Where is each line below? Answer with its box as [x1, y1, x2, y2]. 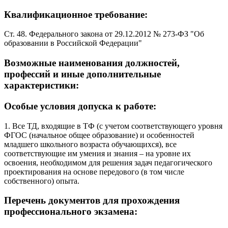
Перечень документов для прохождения [4, 195, 180, 206]
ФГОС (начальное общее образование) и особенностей [4, 130, 194, 139]
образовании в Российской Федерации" [4, 39, 142, 48]
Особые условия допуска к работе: [4, 100, 156, 111]
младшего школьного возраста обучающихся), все [4, 139, 177, 149]
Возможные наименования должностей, [4, 58, 180, 69]
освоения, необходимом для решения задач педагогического [4, 158, 212, 167]
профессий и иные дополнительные [4, 69, 161, 80]
